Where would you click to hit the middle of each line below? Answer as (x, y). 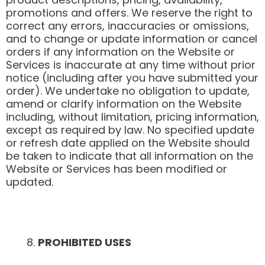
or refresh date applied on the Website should (128, 143)
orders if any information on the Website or (120, 52)
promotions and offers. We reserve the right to (129, 13)
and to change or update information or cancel (132, 39)
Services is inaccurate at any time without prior (131, 65)
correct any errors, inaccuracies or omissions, (127, 26)
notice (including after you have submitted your (132, 78)
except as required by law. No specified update (130, 130)
